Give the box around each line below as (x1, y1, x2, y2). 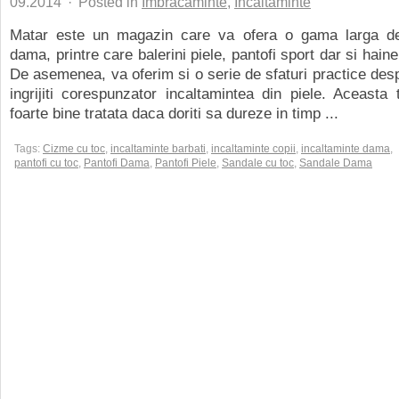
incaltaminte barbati (110, 142, 206, 155)
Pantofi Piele (155, 157, 216, 169)
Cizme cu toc (43, 142, 105, 155)
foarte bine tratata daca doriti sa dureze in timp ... (10, 104, 338, 122)
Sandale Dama (299, 157, 372, 169)
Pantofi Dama (84, 157, 150, 169)
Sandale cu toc (222, 157, 294, 169)
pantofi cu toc (14, 157, 78, 169)
